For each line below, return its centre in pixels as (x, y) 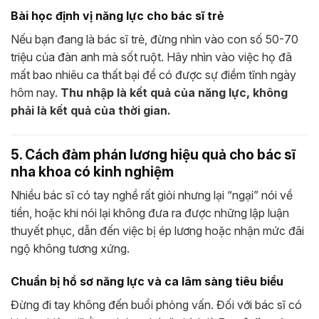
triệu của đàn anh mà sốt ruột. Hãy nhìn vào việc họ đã (151, 57)
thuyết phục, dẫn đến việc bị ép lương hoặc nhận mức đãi (157, 231)
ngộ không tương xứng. (70, 249)
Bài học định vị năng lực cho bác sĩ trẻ (117, 15)
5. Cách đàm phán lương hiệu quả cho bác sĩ (153, 154)
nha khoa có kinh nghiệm (92, 171)
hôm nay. (36, 92)
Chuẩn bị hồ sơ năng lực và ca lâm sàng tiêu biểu (147, 282)
